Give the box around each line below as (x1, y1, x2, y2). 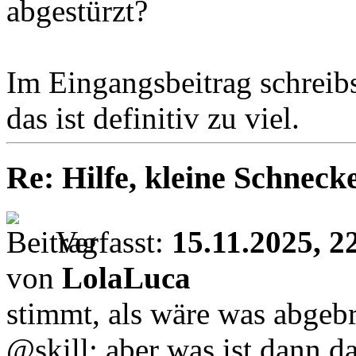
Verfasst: (56, 224, 172, 259)
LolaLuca (62, 260, 191, 295)
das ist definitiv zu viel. (6, 101, 300, 136)
